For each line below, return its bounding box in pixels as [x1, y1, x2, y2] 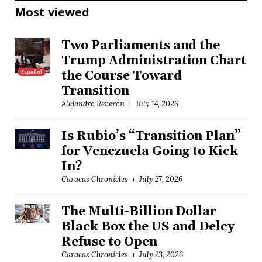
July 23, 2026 [139, 249, 184, 260]
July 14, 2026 [135, 98, 179, 109]
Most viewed [15, 4, 89, 20]
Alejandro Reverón [61, 98, 125, 109]
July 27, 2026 [139, 174, 183, 184]
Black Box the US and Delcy [61, 219, 235, 235]
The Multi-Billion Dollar [61, 204, 217, 219]
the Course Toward [61, 68, 182, 84]
